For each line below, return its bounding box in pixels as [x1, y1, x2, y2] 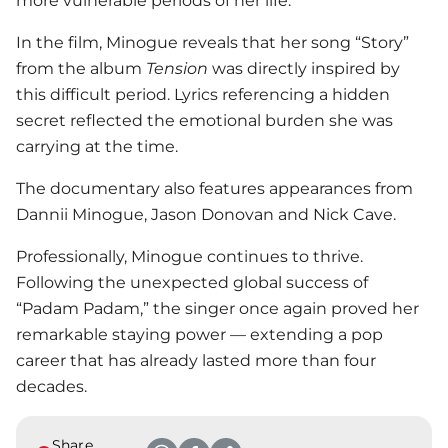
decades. [16, 376, 87, 396]
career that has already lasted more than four [16, 350, 376, 370]
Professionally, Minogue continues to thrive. [16, 246, 363, 266]
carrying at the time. [16, 136, 178, 156]
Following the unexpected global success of [16, 272, 368, 292]
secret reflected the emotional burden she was [16, 110, 393, 130]
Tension [146, 58, 208, 78]
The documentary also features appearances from [16, 178, 413, 198]
